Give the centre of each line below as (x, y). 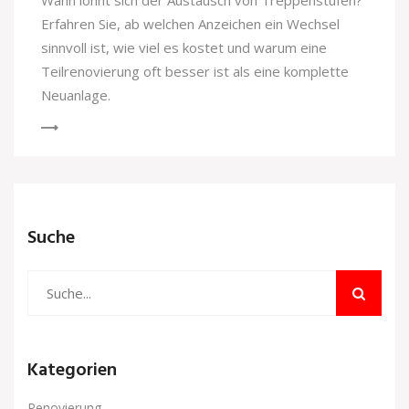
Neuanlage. (76, 95)
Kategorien (72, 371)
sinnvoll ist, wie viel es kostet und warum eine (184, 48)
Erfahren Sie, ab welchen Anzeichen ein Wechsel (190, 24)
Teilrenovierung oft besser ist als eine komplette (195, 72)
